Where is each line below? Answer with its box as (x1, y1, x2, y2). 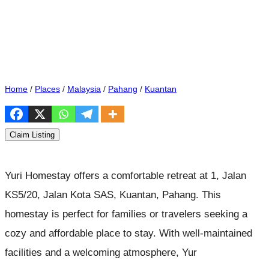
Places (35, 83, 60, 94)
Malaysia (67, 83, 101, 94)
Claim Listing (10, 130, 55, 140)
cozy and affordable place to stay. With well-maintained (5, 226, 252, 239)
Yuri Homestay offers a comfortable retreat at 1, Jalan (5, 169, 246, 181)
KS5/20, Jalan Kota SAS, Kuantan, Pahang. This (5, 188, 221, 201)
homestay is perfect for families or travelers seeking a (5, 207, 247, 220)
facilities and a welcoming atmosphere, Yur (5, 246, 197, 258)
